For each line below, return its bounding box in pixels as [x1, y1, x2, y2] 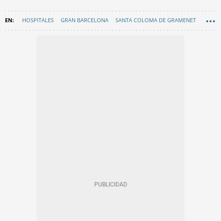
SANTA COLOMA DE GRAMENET [115, 16, 196, 24]
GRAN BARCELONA [61, 16, 109, 24]
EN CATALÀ [8, 34, 37, 41]
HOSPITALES [22, 16, 54, 24]
